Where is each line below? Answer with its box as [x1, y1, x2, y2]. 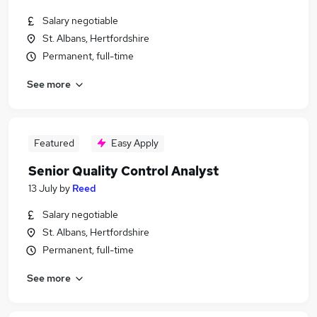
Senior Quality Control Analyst [28, 163, 219, 179]
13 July [28, 182, 57, 195]
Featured [33, 137, 74, 149]
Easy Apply [111, 137, 158, 149]
